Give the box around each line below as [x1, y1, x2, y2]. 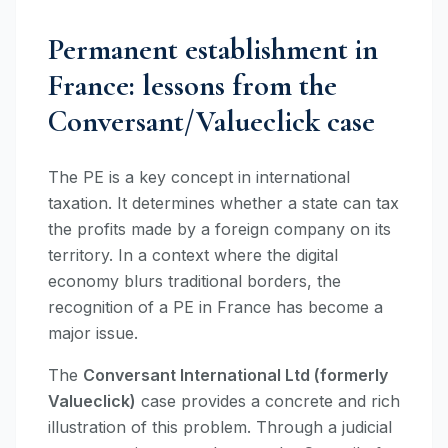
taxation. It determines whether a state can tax [48, 193, 399, 213]
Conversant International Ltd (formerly [83, 365, 388, 385]
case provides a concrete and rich [136, 391, 400, 411]
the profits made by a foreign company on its [48, 219, 391, 239]
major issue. [48, 323, 138, 343]
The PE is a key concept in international [48, 167, 350, 187]
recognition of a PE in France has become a [48, 297, 383, 317]
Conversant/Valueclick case [48, 103, 375, 140]
